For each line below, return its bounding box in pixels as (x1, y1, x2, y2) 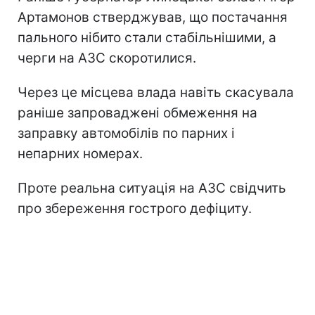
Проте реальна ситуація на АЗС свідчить (18, 179, 286, 196)
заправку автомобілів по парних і (18, 124, 235, 141)
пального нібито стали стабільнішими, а (18, 29, 276, 46)
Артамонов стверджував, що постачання (18, 8, 288, 25)
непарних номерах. (18, 145, 143, 162)
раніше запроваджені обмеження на (18, 104, 257, 121)
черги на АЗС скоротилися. (18, 49, 196, 66)
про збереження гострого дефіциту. (18, 200, 252, 217)
